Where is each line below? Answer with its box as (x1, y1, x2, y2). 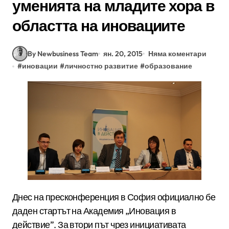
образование (145, 61, 193, 71)
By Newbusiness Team (28, 49, 98, 58)
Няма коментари (148, 49, 207, 58)
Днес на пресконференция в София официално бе (12, 191, 18, 203)
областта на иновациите (12, 16, 186, 36)
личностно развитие (64, 61, 139, 71)
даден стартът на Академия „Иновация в (12, 204, 176, 217)
